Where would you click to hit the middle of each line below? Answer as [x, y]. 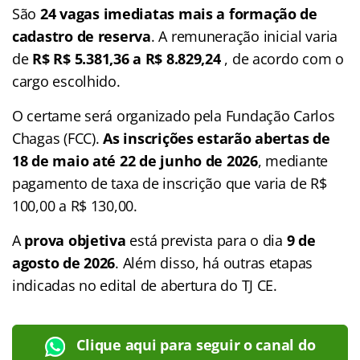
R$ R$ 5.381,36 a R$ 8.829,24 [129, 58]
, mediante [293, 160]
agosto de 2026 [64, 262]
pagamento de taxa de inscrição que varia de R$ [170, 183]
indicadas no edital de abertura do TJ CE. [145, 285]
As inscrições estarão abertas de [217, 138]
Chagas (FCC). [58, 138]
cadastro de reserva [82, 36]
